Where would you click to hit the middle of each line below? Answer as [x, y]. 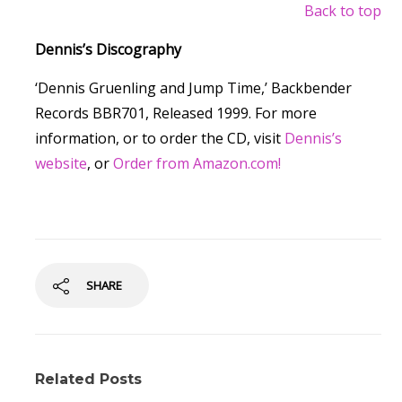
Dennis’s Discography [108, 49]
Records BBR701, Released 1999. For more [176, 113]
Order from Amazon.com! [197, 163]
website [61, 163]
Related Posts [88, 379]
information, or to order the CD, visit [160, 138]
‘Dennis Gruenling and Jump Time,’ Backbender [193, 88]
